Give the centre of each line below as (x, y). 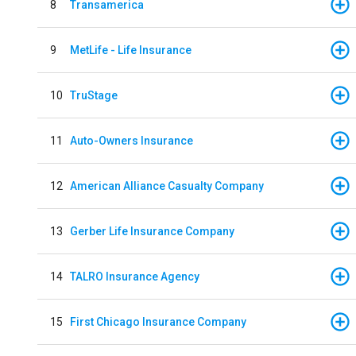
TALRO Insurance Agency (135, 276)
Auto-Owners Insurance (132, 140)
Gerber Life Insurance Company (152, 231)
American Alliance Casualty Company (167, 186)
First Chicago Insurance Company (158, 321)
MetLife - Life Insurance (131, 50)
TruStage (94, 95)
